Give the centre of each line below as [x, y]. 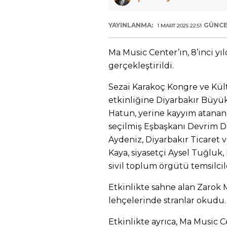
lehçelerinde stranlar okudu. [167, 200]
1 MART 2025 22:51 [179, 26]
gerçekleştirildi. [141, 66]
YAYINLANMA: [131, 25]
